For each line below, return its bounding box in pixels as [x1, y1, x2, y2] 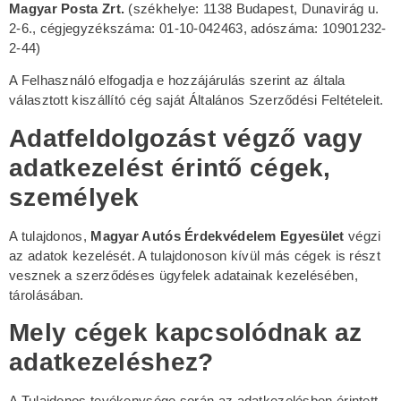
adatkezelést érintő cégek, [9, 153, 331, 182]
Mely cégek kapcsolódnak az [9, 319, 363, 347]
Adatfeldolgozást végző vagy [9, 124, 363, 152]
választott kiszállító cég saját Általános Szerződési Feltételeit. [9, 92, 384, 108]
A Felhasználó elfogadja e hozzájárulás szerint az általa [9, 73, 346, 89]
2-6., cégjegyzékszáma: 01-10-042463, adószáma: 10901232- [9, 20, 387, 36]
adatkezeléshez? [9, 348, 214, 377]
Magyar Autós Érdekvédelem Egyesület [90, 227, 349, 243]
